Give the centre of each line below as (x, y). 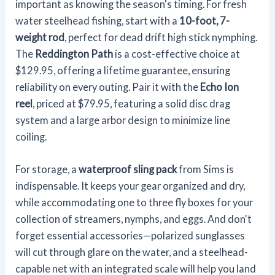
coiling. (31, 136)
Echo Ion (220, 87)
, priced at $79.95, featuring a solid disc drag (132, 103)
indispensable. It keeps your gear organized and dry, (130, 185)
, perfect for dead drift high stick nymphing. (161, 37)
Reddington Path (74, 53)
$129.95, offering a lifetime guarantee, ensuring (123, 70)
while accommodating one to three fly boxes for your (134, 202)
